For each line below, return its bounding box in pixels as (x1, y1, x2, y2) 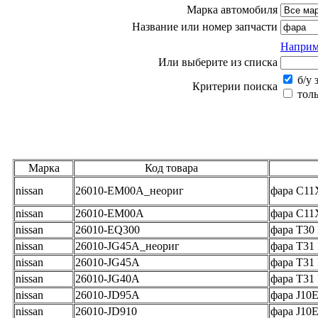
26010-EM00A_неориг (75, 184, 184, 197)
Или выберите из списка (158, 56, 278, 69)
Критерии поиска (192, 80, 278, 93)
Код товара (144, 161, 198, 174)
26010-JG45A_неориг (75, 239, 180, 252)
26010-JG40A (75, 272, 140, 285)
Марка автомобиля (187, 4, 278, 16)
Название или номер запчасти (132, 21, 278, 33)
